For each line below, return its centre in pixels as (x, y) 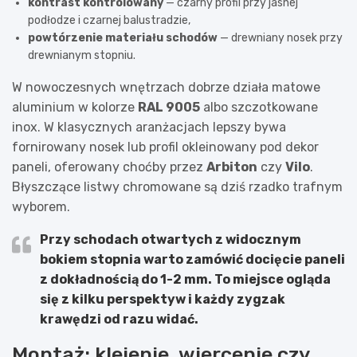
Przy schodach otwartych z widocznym (171, 239)
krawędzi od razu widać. (119, 319)
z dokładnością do (100, 279)
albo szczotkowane (259, 107)
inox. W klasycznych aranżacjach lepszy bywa (149, 127)
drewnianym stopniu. (82, 55)
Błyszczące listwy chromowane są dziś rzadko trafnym (177, 186)
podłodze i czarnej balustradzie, (109, 20)
